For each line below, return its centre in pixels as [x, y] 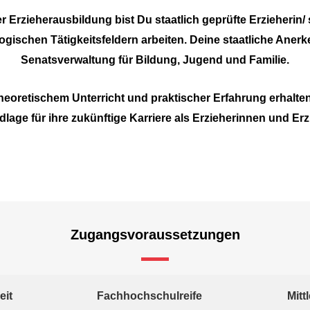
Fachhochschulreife [150, 295]
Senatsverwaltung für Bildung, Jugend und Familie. [155, 60]
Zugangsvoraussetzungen [155, 234]
